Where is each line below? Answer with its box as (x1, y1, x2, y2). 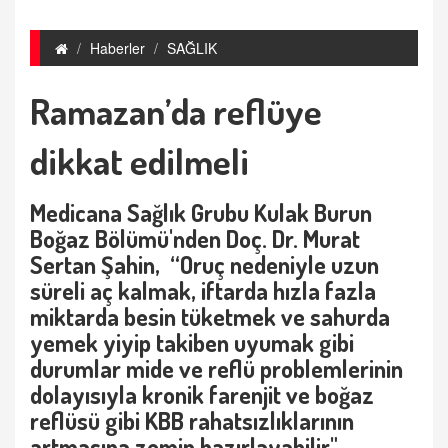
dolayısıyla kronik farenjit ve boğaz (30, 379, 374, 410)
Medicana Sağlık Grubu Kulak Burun (30, 197, 372, 228)
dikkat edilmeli (30, 138, 249, 184)
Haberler (90, 38, 145, 58)
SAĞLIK (167, 38, 217, 58)
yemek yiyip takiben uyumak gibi (30, 327, 354, 358)
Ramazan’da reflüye (30, 88, 322, 134)
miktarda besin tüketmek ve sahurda (30, 301, 390, 332)
